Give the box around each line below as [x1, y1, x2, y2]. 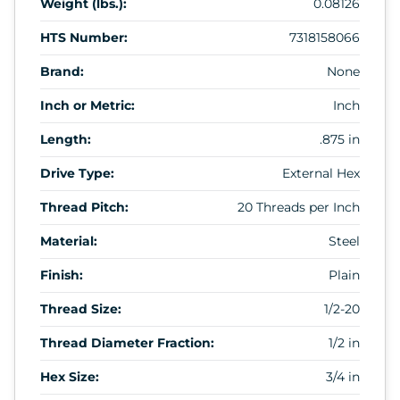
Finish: [40, 266, 83, 283]
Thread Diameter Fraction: [40, 334, 214, 351]
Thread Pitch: [40, 198, 129, 215]
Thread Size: [40, 300, 121, 317]
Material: [40, 232, 97, 249]
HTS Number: [40, 29, 128, 46]
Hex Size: [40, 368, 99, 385]
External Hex [282, 164, 360, 181]
